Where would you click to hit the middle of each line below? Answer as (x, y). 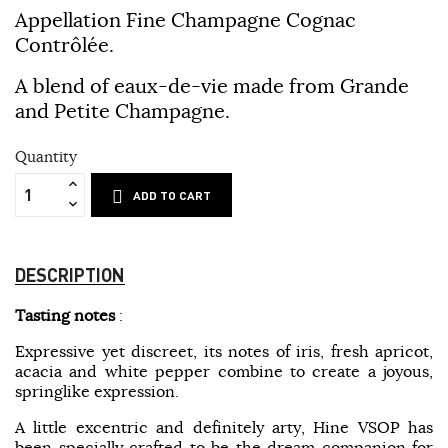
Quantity (46, 156)
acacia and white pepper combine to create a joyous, (224, 370)
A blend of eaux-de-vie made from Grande (212, 85)
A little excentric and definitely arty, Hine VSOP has (224, 426)
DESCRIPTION (70, 274)
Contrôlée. (64, 44)
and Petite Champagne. (122, 110)
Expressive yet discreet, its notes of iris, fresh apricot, (224, 350)
